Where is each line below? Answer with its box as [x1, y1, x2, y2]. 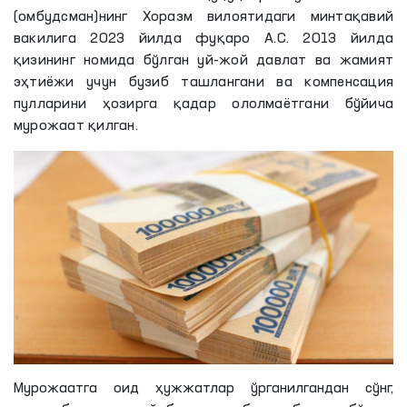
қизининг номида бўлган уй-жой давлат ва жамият [14, 54, 393, 68]
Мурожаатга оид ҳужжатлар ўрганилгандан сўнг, [14, 381, 393, 396]
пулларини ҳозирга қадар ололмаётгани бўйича [14, 97, 393, 112]
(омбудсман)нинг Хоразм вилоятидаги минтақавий [14, 10, 393, 25]
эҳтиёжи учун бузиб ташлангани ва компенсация [14, 75, 393, 90]
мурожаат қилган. [14, 119, 138, 134]
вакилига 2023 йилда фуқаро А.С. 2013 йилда [14, 32, 393, 46]
